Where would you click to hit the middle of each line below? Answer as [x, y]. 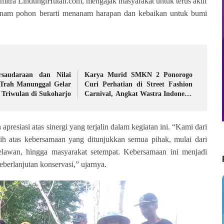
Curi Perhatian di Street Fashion [139, 84]
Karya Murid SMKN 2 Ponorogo [139, 75]
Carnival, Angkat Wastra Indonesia [139, 94]
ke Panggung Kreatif [116, 103]
